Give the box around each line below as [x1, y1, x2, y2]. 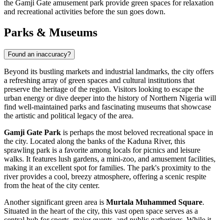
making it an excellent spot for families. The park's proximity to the [4, 163, 211, 172]
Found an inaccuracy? [8, 50, 71, 58]
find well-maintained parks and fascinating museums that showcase [4, 102, 211, 111]
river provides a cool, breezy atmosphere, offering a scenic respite [4, 172, 206, 181]
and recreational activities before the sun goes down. [4, 7, 165, 16]
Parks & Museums [4, 26, 97, 39]
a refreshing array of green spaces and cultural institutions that [4, 76, 194, 84]
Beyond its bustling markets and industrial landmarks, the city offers [4, 67, 214, 76]
